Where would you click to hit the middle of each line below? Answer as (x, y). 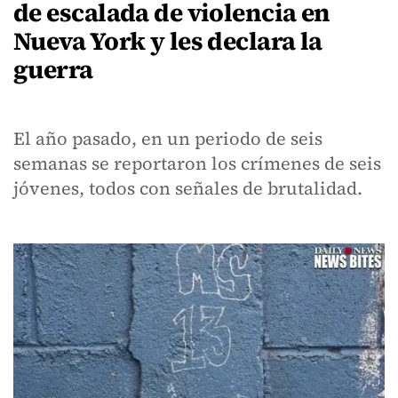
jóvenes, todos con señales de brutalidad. (188, 188)
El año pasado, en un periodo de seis (168, 139)
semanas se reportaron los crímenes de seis (197, 163)
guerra (53, 69)
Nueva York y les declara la (168, 41)
